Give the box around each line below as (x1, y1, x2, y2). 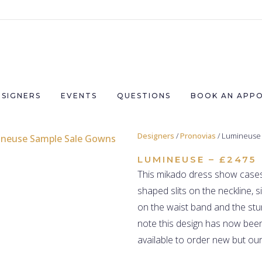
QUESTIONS (116, 91, 171, 100)
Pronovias (180, 130, 216, 141)
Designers (137, 130, 174, 141)
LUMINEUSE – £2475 (137, 154, 256, 165)
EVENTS (60, 91, 97, 100)
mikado (157, 168, 187, 181)
